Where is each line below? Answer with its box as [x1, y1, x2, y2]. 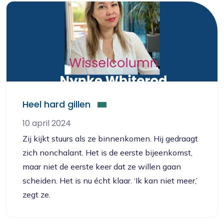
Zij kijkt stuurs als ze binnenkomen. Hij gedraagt [22, 133, 198, 143]
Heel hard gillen [22, 98, 90, 110]
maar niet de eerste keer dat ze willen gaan [22, 161, 181, 171]
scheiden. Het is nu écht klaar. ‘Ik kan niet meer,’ [22, 175, 197, 185]
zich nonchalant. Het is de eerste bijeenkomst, [22, 147, 192, 157]
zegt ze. [22, 189, 50, 199]
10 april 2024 [22, 117, 71, 129]
